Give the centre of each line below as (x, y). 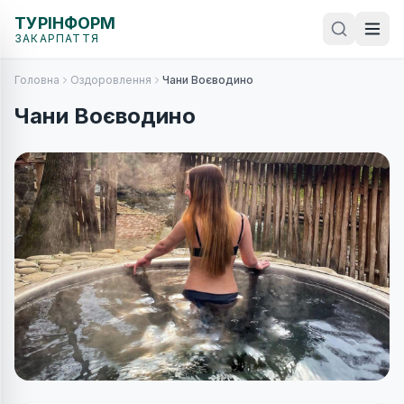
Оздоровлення (111, 80)
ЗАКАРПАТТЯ (57, 38)
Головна (37, 80)
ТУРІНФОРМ (65, 23)
